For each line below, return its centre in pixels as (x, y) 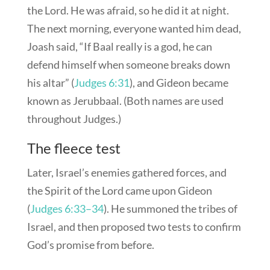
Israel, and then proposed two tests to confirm (134, 227)
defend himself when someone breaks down (128, 65)
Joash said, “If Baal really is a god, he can (119, 47)
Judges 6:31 (102, 83)
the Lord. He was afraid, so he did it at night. (128, 11)
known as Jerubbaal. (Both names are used (125, 101)
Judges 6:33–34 (67, 209)
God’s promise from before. (90, 245)
